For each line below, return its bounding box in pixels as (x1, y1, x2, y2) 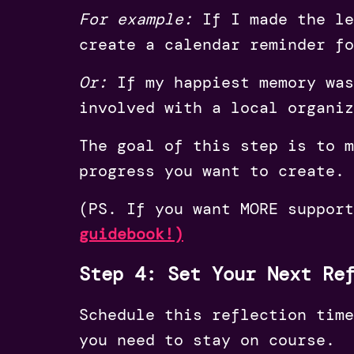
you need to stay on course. (79, 329, 335, 350)
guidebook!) (79, 223, 183, 244)
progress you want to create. (79, 160, 345, 181)
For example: (79, 8, 193, 29)
